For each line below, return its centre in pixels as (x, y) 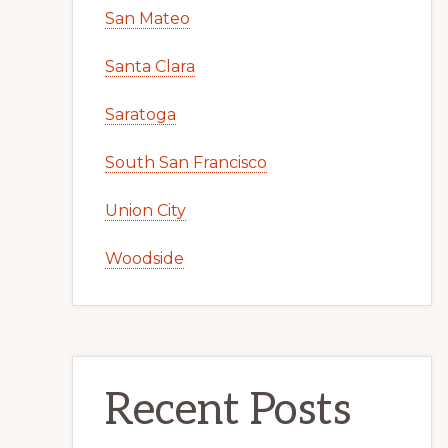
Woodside (144, 258)
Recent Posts (228, 410)
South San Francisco (186, 162)
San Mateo (147, 18)
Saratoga (140, 114)
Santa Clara (150, 66)
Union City (145, 210)
